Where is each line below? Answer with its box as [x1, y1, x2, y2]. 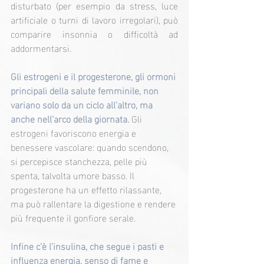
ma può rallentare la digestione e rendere [11, 194, 178, 212]
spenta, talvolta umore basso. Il [11, 166, 137, 184]
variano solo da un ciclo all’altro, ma [11, 95, 155, 113]
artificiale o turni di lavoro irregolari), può [11, 11, 178, 28]
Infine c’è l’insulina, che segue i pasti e [11, 237, 166, 255]
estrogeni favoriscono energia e [11, 124, 138, 141]
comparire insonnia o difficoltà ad [11, 25, 178, 42]
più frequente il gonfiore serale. [11, 209, 136, 226]
